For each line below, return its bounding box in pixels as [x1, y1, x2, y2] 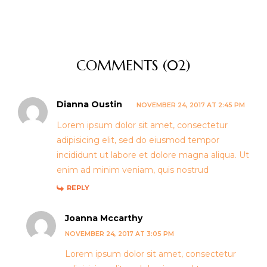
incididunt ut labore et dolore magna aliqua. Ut [57, 150, 249, 161]
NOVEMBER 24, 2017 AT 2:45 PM [136, 101, 245, 110]
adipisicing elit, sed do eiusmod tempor [57, 135, 219, 146]
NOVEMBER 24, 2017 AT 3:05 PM [65, 230, 174, 238]
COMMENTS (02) [76, 57, 191, 75]
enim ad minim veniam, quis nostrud [57, 164, 209, 176]
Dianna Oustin [57, 99, 122, 110]
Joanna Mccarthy [65, 213, 142, 224]
